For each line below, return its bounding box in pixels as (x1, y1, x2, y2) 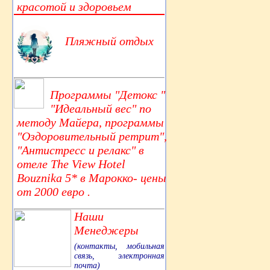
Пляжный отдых (65, 34, 154, 48)
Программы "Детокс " (50, 87, 165, 101)
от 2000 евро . (17, 184, 90, 198)
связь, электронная (74, 251, 165, 260)
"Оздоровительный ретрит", (17, 129, 167, 143)
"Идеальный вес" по (50, 101, 151, 115)
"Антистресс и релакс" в (17, 143, 144, 157)
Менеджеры (74, 223, 139, 237)
